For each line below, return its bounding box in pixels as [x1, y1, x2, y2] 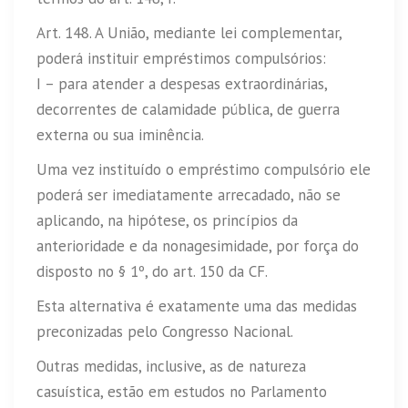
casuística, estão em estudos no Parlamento [36, 382, 327, 403]
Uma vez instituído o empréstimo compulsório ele [36, 159, 371, 180]
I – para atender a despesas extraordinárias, [36, 74, 327, 95]
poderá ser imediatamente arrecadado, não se [36, 185, 341, 206]
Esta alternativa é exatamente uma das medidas [36, 296, 357, 317]
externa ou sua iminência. [36, 125, 204, 146]
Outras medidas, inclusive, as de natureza [36, 356, 306, 377]
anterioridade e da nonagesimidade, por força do [36, 236, 359, 257]
